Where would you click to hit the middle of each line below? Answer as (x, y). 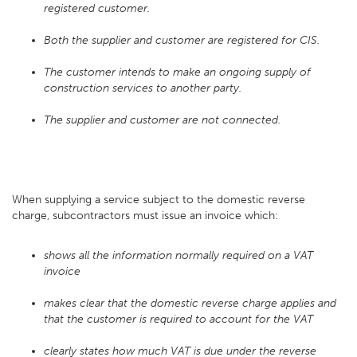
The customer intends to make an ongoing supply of (177, 72)
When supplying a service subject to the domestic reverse (159, 200)
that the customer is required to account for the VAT (178, 319)
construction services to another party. (143, 88)
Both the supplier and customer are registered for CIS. (182, 40)
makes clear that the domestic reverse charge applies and (190, 303)
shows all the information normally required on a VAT (178, 255)
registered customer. (97, 8)
